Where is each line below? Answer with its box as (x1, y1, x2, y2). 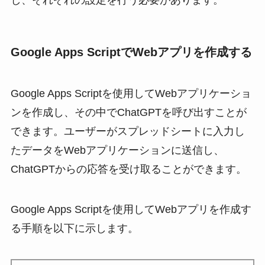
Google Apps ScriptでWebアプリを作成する (10, 46, 252, 59)
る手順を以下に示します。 (10, 222, 138, 234)
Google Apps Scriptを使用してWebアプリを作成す (10, 203, 251, 215)
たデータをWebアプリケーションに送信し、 (10, 144, 224, 156)
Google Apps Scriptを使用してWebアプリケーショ (10, 87, 251, 99)
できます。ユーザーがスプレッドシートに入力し (10, 125, 245, 137)
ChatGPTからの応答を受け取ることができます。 (10, 163, 247, 175)
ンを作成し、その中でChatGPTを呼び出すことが (10, 106, 247, 118)
